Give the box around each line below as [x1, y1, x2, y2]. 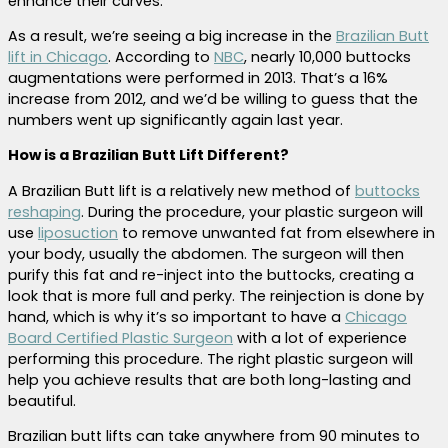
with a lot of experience [233, 327, 407, 348]
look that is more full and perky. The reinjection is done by [8, 285, 424, 306]
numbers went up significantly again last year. [8, 110, 343, 131]
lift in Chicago [8, 47, 108, 68]
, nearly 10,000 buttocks [244, 47, 411, 68]
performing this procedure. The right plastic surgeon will [8, 348, 413, 369]
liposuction [38, 222, 118, 243]
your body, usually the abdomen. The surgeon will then [8, 243, 404, 264]
